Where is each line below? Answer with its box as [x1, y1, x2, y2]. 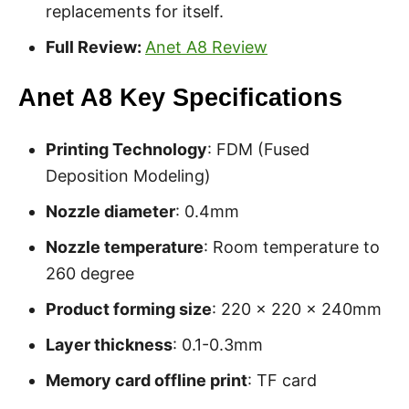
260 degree [46, 264, 134, 283]
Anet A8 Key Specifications [18, 84, 342, 111]
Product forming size [46, 299, 212, 319]
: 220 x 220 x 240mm [212, 299, 382, 319]
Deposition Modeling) [46, 166, 211, 185]
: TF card [247, 371, 317, 390]
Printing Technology [46, 140, 207, 159]
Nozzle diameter [46, 202, 175, 221]
